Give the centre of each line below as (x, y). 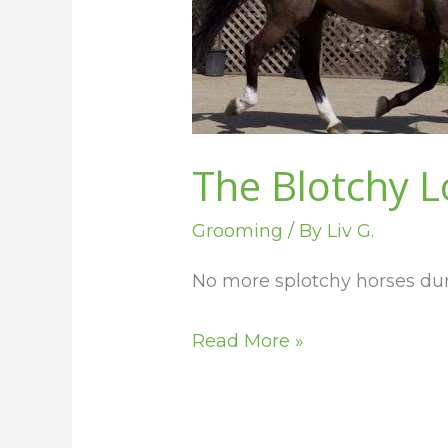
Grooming (238, 230)
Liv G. (351, 230)
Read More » (248, 341)
